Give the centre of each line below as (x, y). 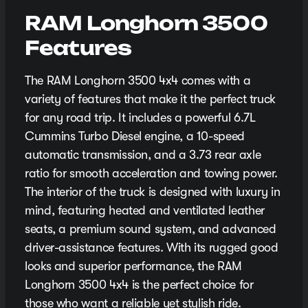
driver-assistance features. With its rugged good (152, 248)
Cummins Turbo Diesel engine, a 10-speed (135, 136)
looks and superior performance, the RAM (133, 266)
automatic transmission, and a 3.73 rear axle (143, 155)
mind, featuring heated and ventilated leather (145, 211)
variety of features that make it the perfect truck (151, 99)
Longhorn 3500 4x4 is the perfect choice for (139, 285)
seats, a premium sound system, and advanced (151, 229)
